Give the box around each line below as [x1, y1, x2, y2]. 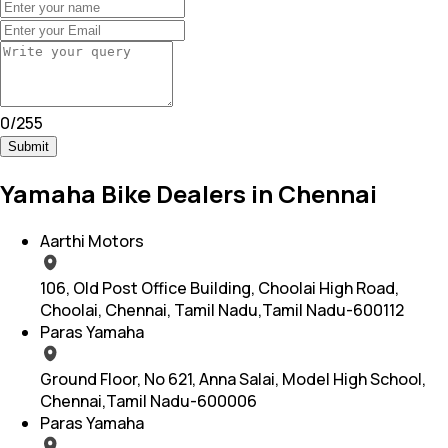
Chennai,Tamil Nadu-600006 [40, 389, 257, 412]
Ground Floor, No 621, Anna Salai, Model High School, [40, 367, 426, 390]
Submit [8, 139, 49, 155]
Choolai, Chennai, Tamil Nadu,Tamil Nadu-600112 [40, 298, 404, 321]
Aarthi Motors [40, 229, 144, 252]
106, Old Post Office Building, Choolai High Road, [40, 276, 399, 299]
